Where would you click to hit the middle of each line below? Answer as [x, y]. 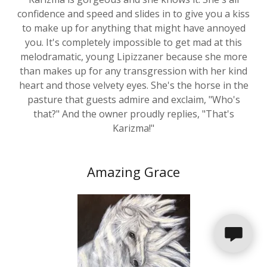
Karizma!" [133, 114]
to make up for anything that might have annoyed [133, 14]
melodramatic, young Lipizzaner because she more [133, 43]
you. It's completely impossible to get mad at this [133, 28]
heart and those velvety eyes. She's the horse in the [133, 71]
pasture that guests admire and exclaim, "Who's [133, 86]
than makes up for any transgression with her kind [133, 57]
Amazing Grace [133, 158]
